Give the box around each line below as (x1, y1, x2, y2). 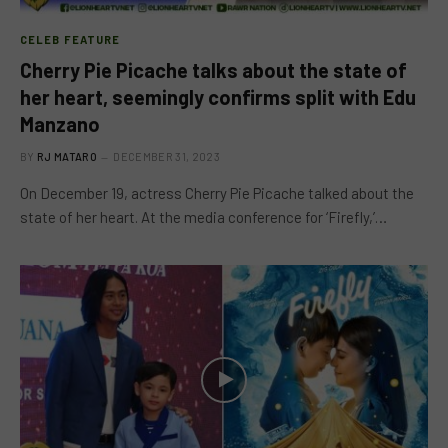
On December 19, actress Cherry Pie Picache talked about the (20, 184, 414, 202)
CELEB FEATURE (20, 33, 121, 46)
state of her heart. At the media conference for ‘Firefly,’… (20, 208, 387, 226)
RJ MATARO (37, 150, 97, 163)
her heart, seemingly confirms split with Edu (20, 85, 416, 109)
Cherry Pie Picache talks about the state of (20, 58, 407, 82)
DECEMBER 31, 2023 (113, 150, 220, 163)
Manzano (20, 112, 100, 136)
